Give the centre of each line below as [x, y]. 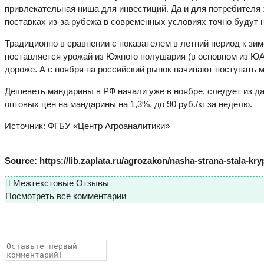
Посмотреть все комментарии [66, 196]
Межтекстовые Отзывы [60, 183]
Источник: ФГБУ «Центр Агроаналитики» [87, 126]
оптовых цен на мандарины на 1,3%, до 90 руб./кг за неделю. [128, 104]
